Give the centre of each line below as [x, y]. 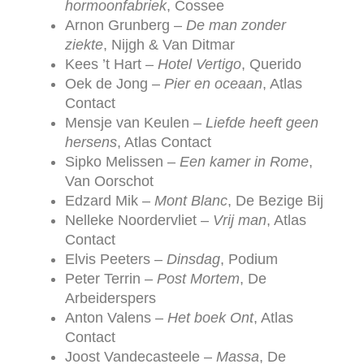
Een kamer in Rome [244, 161]
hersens [91, 142]
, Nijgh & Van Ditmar [169, 44]
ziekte [84, 44]
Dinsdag [193, 259]
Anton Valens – [116, 317]
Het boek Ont [210, 317]
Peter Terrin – [111, 278]
